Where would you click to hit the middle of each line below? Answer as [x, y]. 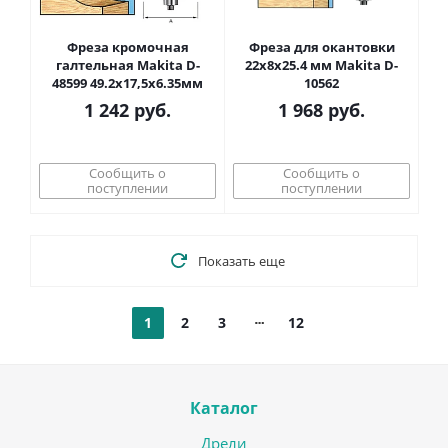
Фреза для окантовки [321, 47]
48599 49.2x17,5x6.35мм [127, 83]
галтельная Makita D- [127, 65]
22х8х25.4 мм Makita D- [321, 65]
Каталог [224, 408]
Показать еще [241, 261]
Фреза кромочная [127, 47]
